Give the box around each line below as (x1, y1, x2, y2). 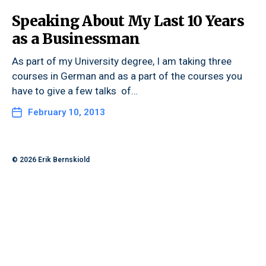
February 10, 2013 (28, 107, 105, 118)
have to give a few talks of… (12, 85, 138, 97)
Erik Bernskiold (38, 156, 90, 164)
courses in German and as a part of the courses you (12, 70, 242, 82)
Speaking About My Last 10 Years (12, 12, 244, 30)
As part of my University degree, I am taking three (12, 55, 232, 67)
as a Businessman (12, 30, 140, 48)
